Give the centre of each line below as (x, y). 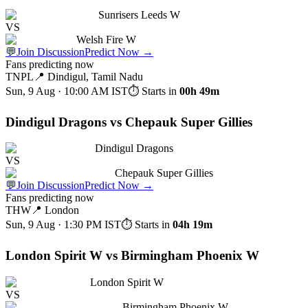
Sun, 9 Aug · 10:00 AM (57, 91)
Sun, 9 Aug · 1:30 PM (54, 225)
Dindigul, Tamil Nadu (95, 77)
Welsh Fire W (106, 40)
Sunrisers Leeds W (139, 15)
